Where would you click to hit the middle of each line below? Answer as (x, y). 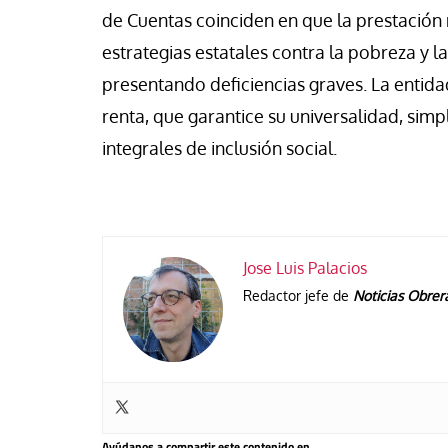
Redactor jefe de (298, 295)
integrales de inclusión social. (219, 147)
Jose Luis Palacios (305, 267)
